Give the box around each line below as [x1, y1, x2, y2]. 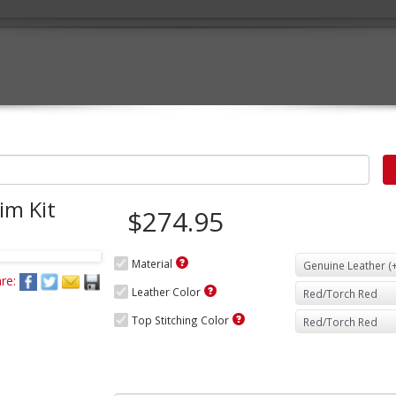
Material [132, 256, 172, 270]
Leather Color [132, 285, 201, 299]
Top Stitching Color [132, 313, 229, 327]
